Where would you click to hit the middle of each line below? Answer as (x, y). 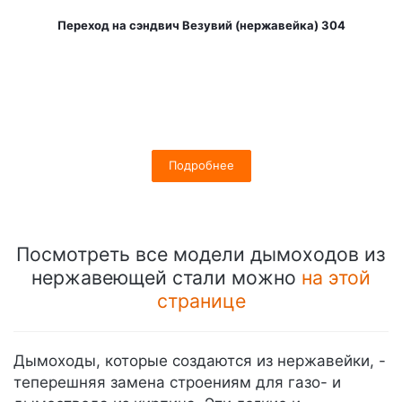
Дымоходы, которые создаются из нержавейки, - (200, 361)
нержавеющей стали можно (166, 277)
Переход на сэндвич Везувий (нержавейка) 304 (201, 25)
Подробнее (201, 165)
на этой (336, 277)
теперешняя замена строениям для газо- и (177, 382)
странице (201, 301)
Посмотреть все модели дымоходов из (201, 254)
